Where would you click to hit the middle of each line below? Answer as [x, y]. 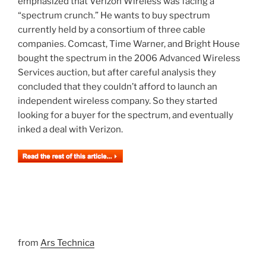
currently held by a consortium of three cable [112, 29]
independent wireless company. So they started [118, 101]
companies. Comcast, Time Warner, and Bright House [129, 44]
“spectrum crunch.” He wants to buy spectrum [114, 15]
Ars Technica [67, 243]
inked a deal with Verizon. [70, 129]
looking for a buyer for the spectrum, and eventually [126, 115]
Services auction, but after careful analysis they [117, 72]
